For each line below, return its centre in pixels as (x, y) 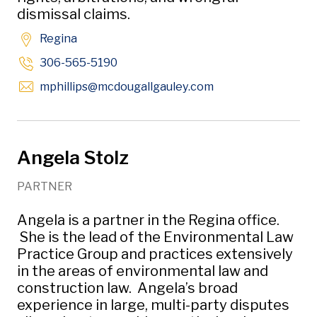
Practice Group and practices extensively (155, 254)
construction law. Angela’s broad (127, 288)
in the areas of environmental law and (143, 271)
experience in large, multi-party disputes (153, 305)
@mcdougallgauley (138, 87)
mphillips (64, 87)
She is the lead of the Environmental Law (155, 237)
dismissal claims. (74, 14)
